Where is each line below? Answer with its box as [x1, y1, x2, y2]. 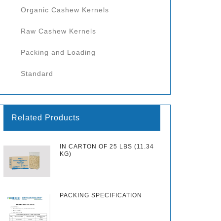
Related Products [11, 113, 80, 122]
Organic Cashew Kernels [21, 6, 109, 14]
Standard [21, 70, 53, 77]
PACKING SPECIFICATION [60, 191, 143, 199]
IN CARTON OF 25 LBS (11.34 [60, 143, 154, 150]
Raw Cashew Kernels [21, 27, 96, 35]
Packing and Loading [21, 48, 96, 56]
